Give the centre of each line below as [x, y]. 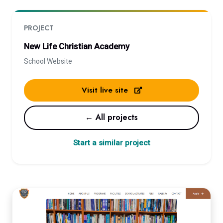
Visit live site [106, 90]
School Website [48, 61]
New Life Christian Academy [77, 47]
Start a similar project [111, 143]
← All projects [111, 117]
